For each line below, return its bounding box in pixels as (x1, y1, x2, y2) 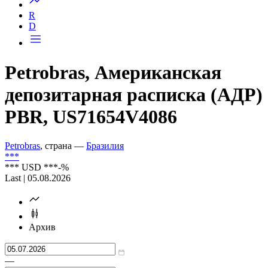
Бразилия (86, 141, 124, 151)
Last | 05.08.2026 (5, 173, 71, 184)
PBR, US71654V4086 (5, 105, 177, 127)
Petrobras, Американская (5, 61, 221, 83)
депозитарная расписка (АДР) (5, 83, 263, 105)
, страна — (40, 141, 86, 151)
